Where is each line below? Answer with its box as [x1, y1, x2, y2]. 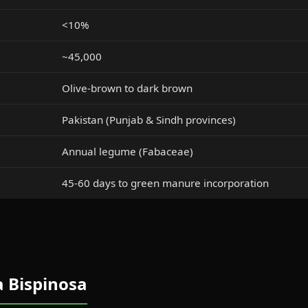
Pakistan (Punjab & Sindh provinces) [62, 113, 236, 126]
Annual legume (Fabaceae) [62, 144, 193, 158]
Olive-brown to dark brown [62, 81, 192, 95]
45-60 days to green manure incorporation [62, 176, 269, 190]
